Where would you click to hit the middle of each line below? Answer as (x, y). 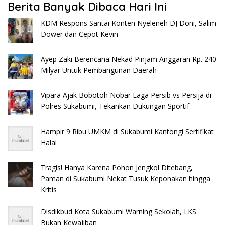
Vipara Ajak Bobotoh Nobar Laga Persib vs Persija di (126, 95)
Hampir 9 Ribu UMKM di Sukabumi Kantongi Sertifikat (127, 132)
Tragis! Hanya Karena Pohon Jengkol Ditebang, (117, 168)
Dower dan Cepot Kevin (79, 34)
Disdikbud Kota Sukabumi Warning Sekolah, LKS (119, 212)
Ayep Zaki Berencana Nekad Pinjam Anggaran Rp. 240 (129, 59)
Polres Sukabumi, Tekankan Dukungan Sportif (115, 106)
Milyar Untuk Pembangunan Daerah (99, 70)
